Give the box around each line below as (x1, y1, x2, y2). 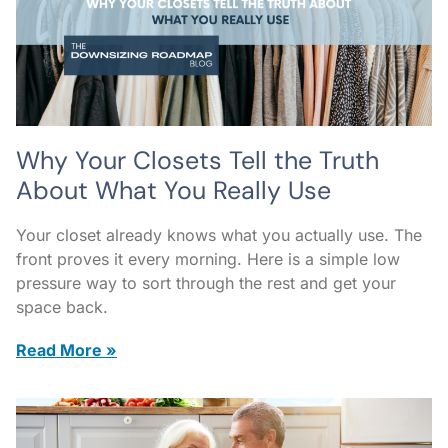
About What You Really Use (16, 173, 331, 207)
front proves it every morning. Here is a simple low (16, 248, 400, 269)
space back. (16, 296, 108, 317)
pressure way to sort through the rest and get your (16, 272, 396, 293)
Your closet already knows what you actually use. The (16, 224, 422, 245)
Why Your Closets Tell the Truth (16, 143, 379, 177)
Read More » (16, 339, 117, 360)
